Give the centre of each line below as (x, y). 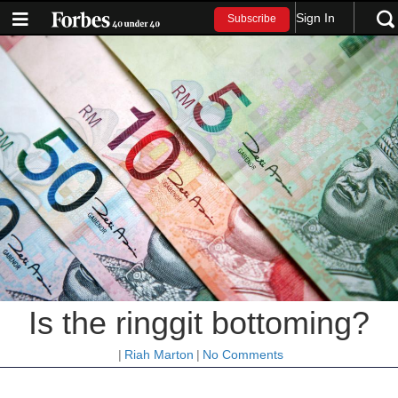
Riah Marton (159, 354)
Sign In (316, 17)
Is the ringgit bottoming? (199, 322)
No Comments (243, 354)
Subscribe (252, 19)
